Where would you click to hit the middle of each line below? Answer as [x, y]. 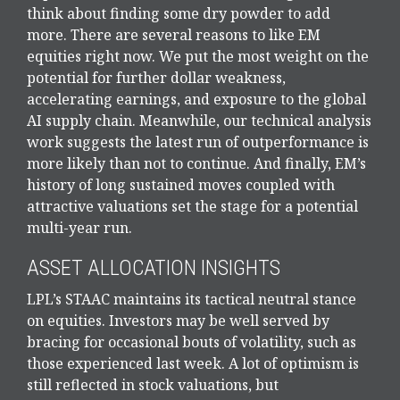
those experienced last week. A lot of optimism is [193, 364]
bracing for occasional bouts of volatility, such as [192, 342]
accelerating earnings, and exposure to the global [196, 100]
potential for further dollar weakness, [156, 78]
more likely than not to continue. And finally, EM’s [196, 164]
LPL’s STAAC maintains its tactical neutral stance [192, 300]
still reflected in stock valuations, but [153, 385]
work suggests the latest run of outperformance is [198, 142]
